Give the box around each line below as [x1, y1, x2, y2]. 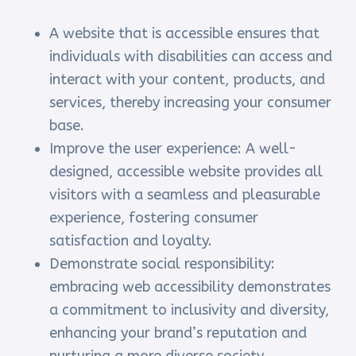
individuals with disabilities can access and [49, 48, 333, 66]
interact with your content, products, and [49, 71, 326, 89]
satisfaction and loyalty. [49, 232, 213, 250]
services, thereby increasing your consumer [49, 94, 332, 112]
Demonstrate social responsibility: [49, 255, 276, 273]
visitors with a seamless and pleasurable [49, 186, 321, 204]
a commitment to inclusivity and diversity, [49, 301, 330, 319]
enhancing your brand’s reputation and [49, 324, 308, 342]
